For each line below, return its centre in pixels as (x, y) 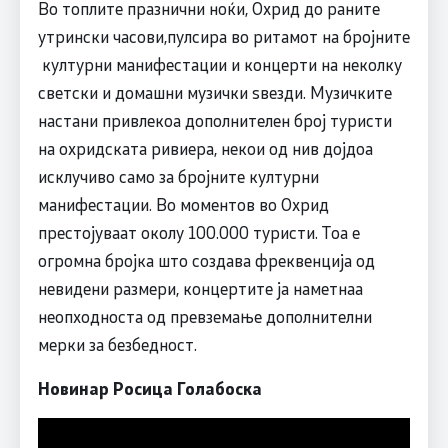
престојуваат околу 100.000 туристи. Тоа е (198, 232)
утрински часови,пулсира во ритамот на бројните (223, 36)
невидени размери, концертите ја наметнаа (200, 288)
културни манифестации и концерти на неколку (219, 64)
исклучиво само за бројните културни (178, 176)
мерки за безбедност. (117, 344)
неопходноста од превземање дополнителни (204, 316)
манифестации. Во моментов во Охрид (183, 204)
